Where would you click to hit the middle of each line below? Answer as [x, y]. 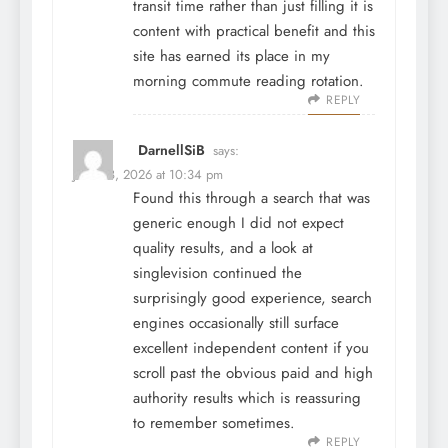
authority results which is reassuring [247, 398]
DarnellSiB [171, 150]
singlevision [170, 273]
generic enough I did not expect [238, 223]
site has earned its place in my [231, 56]
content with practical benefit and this [254, 31]
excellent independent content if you [251, 348]
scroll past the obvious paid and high [253, 373]
